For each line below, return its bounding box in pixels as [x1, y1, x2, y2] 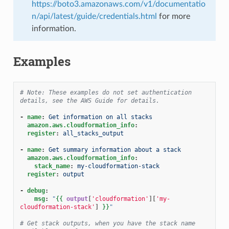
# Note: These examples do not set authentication [19, 88, 192, 96]
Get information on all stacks [48, 113, 152, 121]
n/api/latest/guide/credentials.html [31, 12, 157, 20]
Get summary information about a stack [48, 146, 181, 153]
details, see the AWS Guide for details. [19, 97, 159, 104]
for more [156, 12, 190, 20]
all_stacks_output [62, 129, 124, 137]
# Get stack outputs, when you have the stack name [19, 219, 195, 227]
